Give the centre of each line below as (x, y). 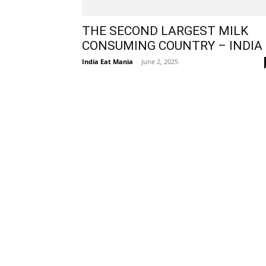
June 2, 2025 (160, 61)
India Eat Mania (107, 61)
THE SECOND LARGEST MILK (165, 31)
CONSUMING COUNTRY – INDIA (172, 45)
